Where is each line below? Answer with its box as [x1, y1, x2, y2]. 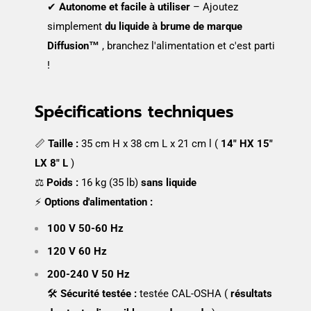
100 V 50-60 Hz [47, 222, 124, 235]
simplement [47, 20, 105, 33]
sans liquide [141, 176, 196, 189]
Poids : [47, 176, 78, 189]
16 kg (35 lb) [78, 176, 141, 189]
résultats [230, 287, 272, 301]
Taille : [48, 137, 78, 150]
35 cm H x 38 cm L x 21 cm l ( [78, 137, 221, 150]
